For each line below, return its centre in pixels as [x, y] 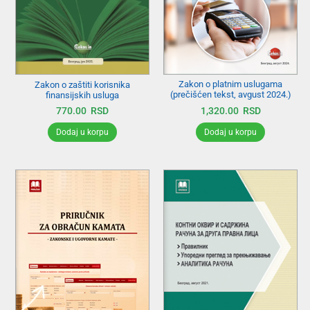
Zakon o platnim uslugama [230, 84]
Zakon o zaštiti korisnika [82, 84]
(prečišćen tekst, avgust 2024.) [230, 95]
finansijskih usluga [82, 95]
